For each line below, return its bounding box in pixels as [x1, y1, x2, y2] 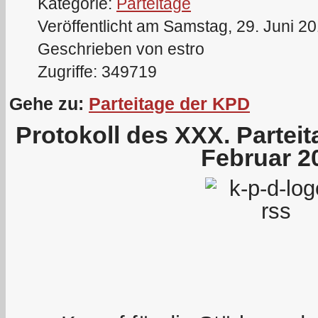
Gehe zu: [9, 94, 89, 114]
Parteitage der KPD [89, 94, 250, 114]
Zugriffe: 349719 [38, 63, 157, 81]
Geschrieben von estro [38, 40, 204, 58]
